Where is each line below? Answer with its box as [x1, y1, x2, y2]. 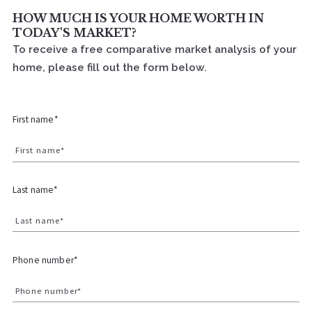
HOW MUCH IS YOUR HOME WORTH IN [13, 11, 264, 26]
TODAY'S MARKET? [13, 26, 136, 40]
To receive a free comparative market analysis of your [13, 43, 297, 56]
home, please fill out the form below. [13, 61, 207, 75]
